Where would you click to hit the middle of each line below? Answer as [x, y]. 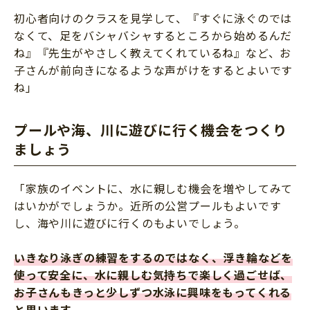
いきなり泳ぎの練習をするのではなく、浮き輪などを [154, 258]
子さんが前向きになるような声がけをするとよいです [154, 70]
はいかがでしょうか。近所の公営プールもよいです [148, 206]
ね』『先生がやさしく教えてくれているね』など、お [153, 53]
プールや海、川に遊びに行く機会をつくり [151, 130]
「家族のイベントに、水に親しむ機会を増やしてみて [154, 189]
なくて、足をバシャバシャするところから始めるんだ [153, 36]
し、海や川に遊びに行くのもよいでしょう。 [130, 223]
